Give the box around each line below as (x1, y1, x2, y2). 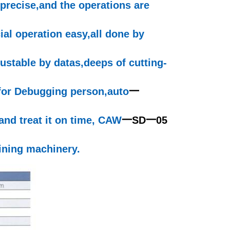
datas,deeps (54, 57, 113, 69)
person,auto (70, 86, 129, 98)
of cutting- (113, 57, 167, 69)
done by (102, 28, 144, 40)
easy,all (65, 28, 102, 40)
